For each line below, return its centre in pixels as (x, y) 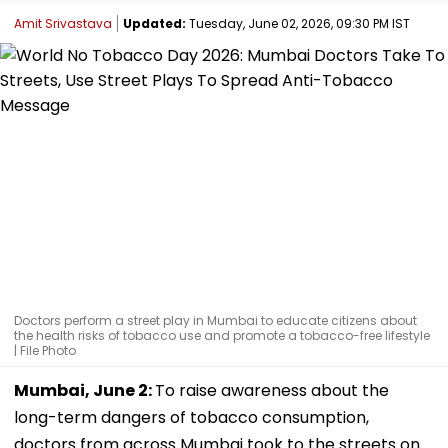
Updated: (154, 23)
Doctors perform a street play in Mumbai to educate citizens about (215, 320)
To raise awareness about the (272, 390)
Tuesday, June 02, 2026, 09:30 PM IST (298, 23)
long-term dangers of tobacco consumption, (191, 417)
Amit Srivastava (63, 23)
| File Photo (45, 350)
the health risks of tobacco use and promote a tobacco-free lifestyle (222, 335)
